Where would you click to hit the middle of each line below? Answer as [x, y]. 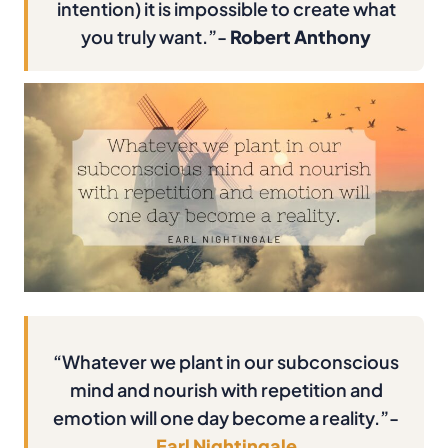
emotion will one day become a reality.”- [226, 418]
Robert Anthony [300, 36]
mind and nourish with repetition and [226, 390]
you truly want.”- [155, 36]
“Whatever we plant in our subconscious [226, 362]
